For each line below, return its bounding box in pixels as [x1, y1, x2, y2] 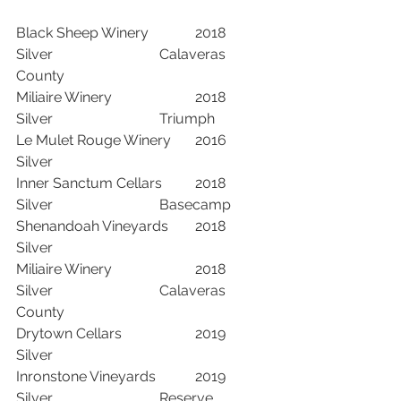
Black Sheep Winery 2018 [16, 23, 149, 41]
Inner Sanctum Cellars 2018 [16, 174, 162, 192]
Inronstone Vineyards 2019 [16, 367, 156, 385]
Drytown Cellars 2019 [16, 324, 122, 342]
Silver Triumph [215, 109, 231, 127]
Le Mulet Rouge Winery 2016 [16, 131, 171, 149]
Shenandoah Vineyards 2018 [16, 217, 168, 235]
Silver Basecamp [231, 195, 267, 213]
